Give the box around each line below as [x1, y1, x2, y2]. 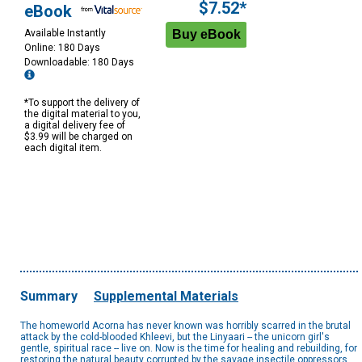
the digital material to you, [24, 108, 141, 120]
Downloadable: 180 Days [24, 57, 137, 69]
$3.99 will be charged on [24, 131, 133, 143]
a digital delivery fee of [24, 120, 125, 132]
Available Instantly [24, 27, 106, 40]
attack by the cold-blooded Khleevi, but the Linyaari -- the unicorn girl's [20, 331, 330, 343]
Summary [20, 288, 78, 305]
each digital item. [24, 142, 102, 154]
